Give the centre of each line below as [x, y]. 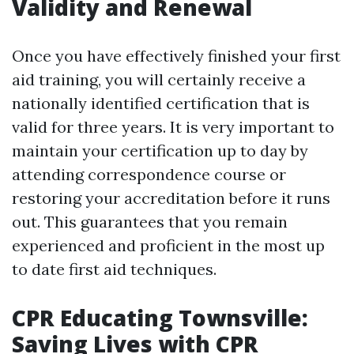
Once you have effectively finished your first [176, 56]
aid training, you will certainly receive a [159, 80]
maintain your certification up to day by [160, 151]
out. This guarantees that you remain [150, 222]
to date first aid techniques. [114, 269]
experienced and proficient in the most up [168, 246]
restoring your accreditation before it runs [171, 198]
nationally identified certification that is [161, 104]
